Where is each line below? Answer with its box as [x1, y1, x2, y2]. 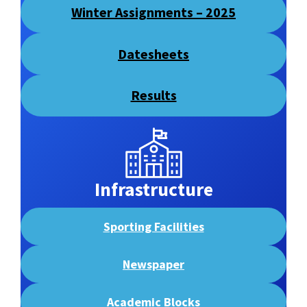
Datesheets [118, 45, 189, 62]
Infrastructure [94, 177, 213, 201]
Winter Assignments [71, 3, 193, 21]
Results [130, 86, 177, 104]
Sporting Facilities [103, 218, 204, 234]
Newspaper [123, 256, 184, 272]
